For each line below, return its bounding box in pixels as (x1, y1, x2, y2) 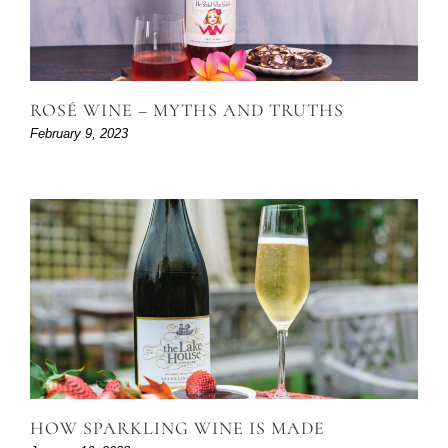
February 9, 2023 (30, 126, 128, 142)
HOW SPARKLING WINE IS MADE (30, 417, 325, 440)
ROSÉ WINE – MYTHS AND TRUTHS (30, 99, 344, 122)
